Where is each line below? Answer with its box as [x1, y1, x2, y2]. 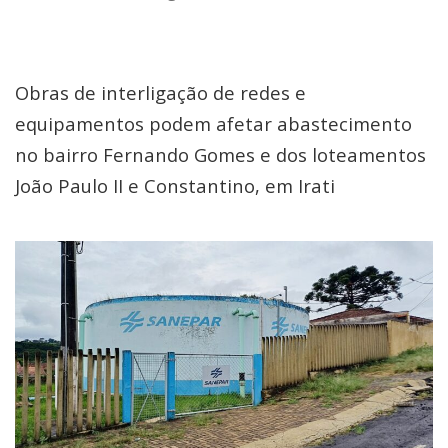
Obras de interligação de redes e [15, 80, 306, 105]
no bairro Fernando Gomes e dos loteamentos [15, 142, 426, 167]
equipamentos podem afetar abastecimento [15, 111, 412, 136]
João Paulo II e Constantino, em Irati [15, 173, 335, 198]
